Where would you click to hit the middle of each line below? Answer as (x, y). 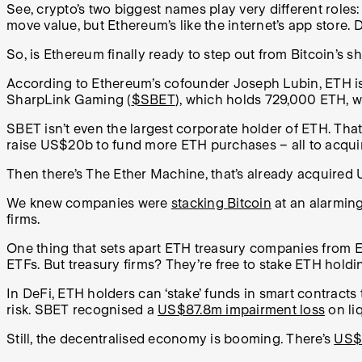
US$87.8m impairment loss (241, 310)
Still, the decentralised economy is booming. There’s (170, 339)
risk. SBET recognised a (82, 310)
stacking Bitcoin (221, 204)
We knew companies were (89, 204)
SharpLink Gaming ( (69, 100)
